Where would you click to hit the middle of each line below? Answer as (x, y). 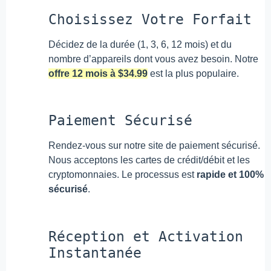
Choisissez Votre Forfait (150, 20)
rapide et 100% (230, 175)
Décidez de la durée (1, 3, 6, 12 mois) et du (140, 45)
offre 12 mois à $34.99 (98, 74)
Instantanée (95, 253)
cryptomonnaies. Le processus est (122, 175)
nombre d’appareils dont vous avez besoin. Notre (153, 59)
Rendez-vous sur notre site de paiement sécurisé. (154, 146)
